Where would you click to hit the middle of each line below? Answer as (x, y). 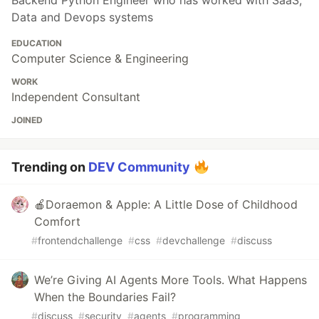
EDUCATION (37, 43)
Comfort (57, 222)
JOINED (27, 120)
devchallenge (194, 241)
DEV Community (139, 167)
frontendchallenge (80, 241)
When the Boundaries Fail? (105, 297)
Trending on (50, 167)
